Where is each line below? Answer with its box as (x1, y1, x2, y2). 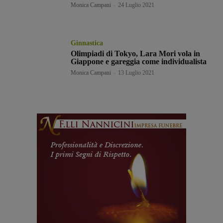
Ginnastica (71, 39, 104, 47)
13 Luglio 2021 (118, 69, 155, 76)
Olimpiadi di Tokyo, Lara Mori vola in (71, 49, 201, 58)
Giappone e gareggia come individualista (71, 57, 207, 66)
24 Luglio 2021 (118, 1, 155, 8)
